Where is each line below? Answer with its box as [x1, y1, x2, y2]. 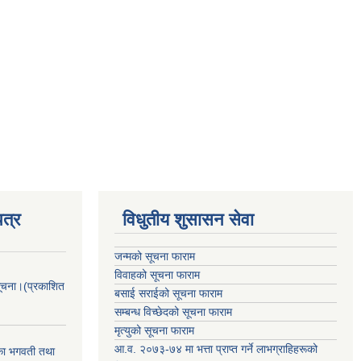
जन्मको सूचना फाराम [114, 250, 195, 263]
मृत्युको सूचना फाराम [114, 324, 194, 337]
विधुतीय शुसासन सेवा [122, 210, 254, 230]
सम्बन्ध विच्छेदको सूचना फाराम [114, 305, 232, 318]
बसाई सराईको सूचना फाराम [114, 287, 222, 300]
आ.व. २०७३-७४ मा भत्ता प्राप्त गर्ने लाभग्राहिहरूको [114, 342, 317, 355]
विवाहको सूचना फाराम [114, 268, 200, 281]
